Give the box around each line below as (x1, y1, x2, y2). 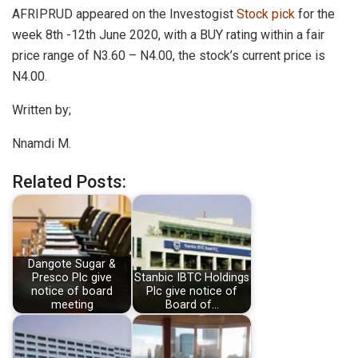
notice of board (31, 284, 113, 299)
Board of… (165, 298, 219, 312)
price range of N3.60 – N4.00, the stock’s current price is (12, 47, 325, 63)
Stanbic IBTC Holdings (134, 271, 249, 285)
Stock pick (237, 6, 295, 22)
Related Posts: (12, 171, 126, 192)
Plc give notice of (146, 284, 237, 299)
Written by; (12, 101, 71, 117)
